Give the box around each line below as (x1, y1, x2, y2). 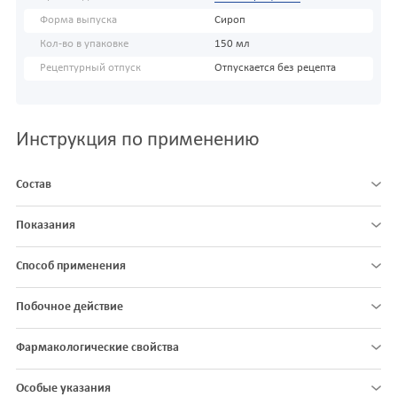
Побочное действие (16, 300, 123, 315)
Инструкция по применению (16, 130, 260, 152)
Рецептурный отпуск (40, 63, 141, 74)
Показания (16, 219, 75, 233)
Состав (16, 178, 51, 192)
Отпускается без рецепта (214, 63, 336, 74)
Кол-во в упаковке (40, 39, 128, 51)
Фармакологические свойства (16, 341, 179, 355)
